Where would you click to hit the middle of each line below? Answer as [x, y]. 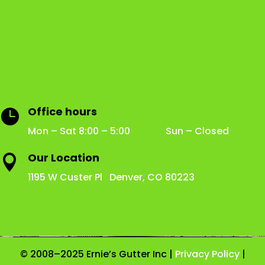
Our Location [64, 158]
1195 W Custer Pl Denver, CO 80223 [111, 177]
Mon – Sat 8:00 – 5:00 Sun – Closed [128, 131]
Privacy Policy [207, 254]
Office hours [62, 112]
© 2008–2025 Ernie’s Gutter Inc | [96, 254]
